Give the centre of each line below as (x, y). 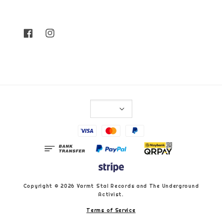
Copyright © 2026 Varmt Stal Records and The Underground (111, 186)
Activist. (111, 195)
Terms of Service (111, 211)
